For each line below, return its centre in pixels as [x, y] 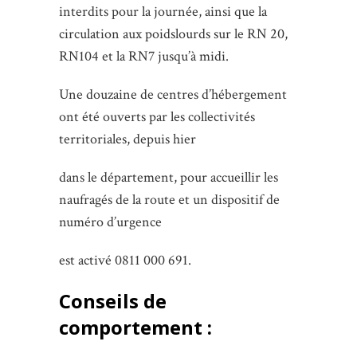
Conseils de [113, 300]
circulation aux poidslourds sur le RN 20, [173, 33]
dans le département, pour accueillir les [169, 177]
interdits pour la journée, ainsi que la [163, 11]
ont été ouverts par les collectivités [157, 116]
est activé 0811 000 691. [125, 260]
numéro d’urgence [110, 222]
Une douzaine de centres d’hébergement [173, 94]
